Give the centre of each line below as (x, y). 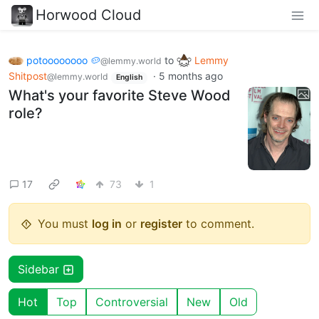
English (129, 78)
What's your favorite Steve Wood (120, 95)
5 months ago (190, 76)
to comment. (218, 224)
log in (107, 224)
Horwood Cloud (88, 15)
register (161, 224)
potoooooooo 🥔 (63, 60)
